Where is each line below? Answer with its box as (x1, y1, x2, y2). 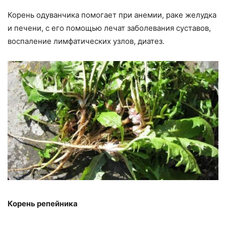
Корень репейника (8, 199, 78, 209)
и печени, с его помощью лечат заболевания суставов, (8, 23, 211, 33)
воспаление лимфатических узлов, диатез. (8, 36, 164, 46)
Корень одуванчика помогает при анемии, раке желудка (8, 10, 216, 20)
